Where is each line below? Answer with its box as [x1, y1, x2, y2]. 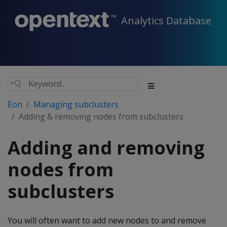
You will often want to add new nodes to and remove [8, 215, 206, 226]
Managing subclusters [33, 99, 119, 110]
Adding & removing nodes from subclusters [19, 111, 183, 122]
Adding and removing [8, 135, 205, 160]
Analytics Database [121, 14, 211, 28]
